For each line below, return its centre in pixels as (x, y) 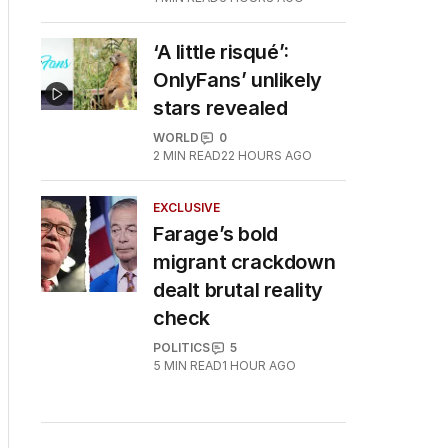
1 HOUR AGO (259, 365)
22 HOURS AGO (266, 155)
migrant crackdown (244, 262)
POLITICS (181, 347)
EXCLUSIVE (186, 207)
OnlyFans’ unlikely (237, 80)
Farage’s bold (215, 234)
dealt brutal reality (238, 290)
